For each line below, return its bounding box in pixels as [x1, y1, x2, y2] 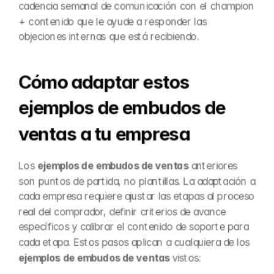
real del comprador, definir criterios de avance [18, 206, 226, 218]
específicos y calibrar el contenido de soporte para [18, 221, 248, 233]
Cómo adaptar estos [18, 71, 190, 93]
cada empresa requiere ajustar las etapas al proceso [18, 190, 254, 202]
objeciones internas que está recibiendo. [18, 31, 199, 43]
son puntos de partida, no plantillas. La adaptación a [18, 175, 256, 187]
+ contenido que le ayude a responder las [18, 15, 207, 28]
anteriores [188, 160, 237, 172]
